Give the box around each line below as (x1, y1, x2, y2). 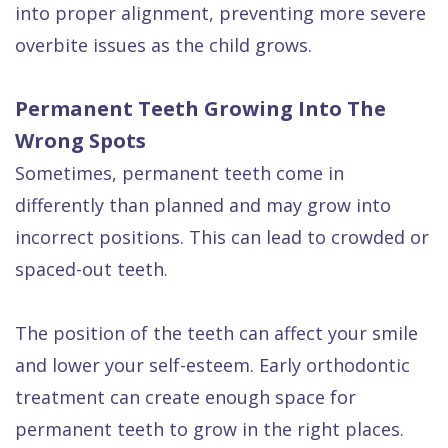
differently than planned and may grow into (15, 192, 391, 217)
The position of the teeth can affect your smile (15, 320, 418, 345)
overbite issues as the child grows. (15, 32, 312, 57)
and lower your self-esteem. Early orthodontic (15, 352, 410, 377)
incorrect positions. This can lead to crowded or (15, 224, 429, 249)
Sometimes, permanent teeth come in (15, 160, 344, 185)
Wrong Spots (15, 126, 146, 154)
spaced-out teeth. (15, 256, 168, 281)
